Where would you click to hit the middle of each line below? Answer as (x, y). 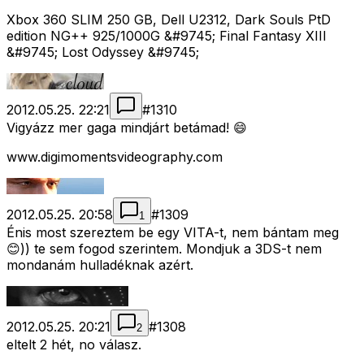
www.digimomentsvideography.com (115, 157)
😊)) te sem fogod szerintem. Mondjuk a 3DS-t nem (164, 249)
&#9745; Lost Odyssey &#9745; (103, 52)
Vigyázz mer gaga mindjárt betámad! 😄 (127, 128)
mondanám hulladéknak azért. (100, 265)
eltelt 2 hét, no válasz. (74, 345)
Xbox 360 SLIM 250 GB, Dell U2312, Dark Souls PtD (169, 20)
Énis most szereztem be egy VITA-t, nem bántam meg (173, 233)
